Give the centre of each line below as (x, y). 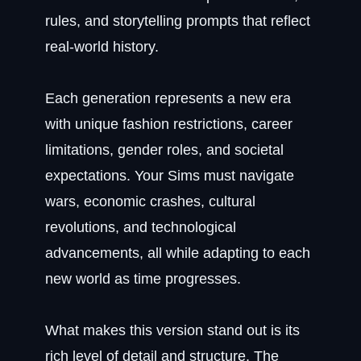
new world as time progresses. (143, 279)
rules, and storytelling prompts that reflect (178, 21)
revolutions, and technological (141, 227)
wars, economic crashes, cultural (150, 201)
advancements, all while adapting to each (178, 253)
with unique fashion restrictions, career (169, 124)
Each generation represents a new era (168, 98)
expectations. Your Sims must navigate (170, 176)
